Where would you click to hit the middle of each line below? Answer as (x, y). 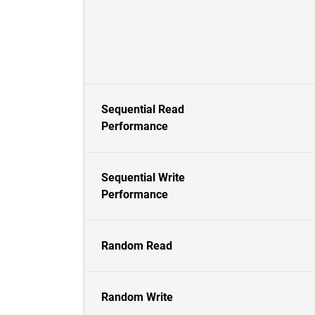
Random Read (137, 246)
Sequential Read (143, 109)
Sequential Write (143, 178)
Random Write (137, 297)
